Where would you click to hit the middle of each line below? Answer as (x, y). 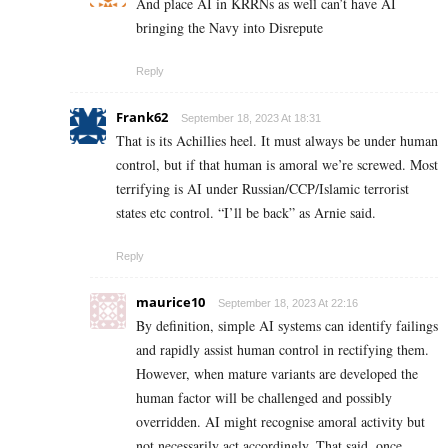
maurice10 (170, 301)
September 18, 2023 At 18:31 (251, 117)
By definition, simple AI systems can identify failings (287, 325)
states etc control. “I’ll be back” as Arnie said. (246, 212)
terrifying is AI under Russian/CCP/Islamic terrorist (262, 188)
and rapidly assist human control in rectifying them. (282, 349)
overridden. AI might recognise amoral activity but (280, 421)
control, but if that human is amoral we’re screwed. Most (277, 164)
